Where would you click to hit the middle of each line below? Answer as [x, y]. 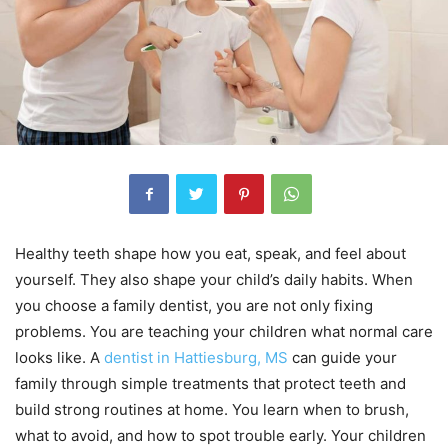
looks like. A [59, 357]
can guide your [342, 357]
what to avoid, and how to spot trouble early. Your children [220, 435]
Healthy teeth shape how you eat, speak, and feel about [210, 253]
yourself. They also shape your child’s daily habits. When [214, 279]
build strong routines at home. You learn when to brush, [212, 409]
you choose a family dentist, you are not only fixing [194, 305]
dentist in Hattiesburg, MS [196, 357]
